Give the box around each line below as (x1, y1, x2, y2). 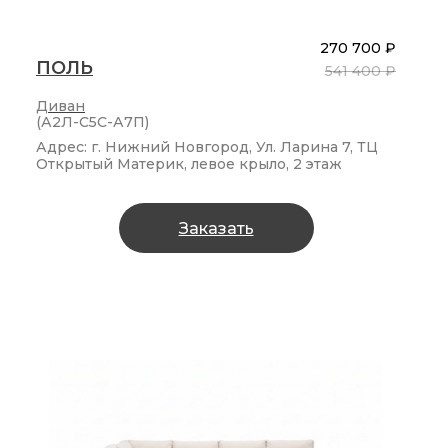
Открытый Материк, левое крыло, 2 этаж (36, 155, 342, 174)
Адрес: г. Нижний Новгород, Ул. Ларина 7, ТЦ (36, 138, 378, 157)
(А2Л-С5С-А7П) (36, 113, 149, 132)
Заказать (178, 218, 254, 238)
